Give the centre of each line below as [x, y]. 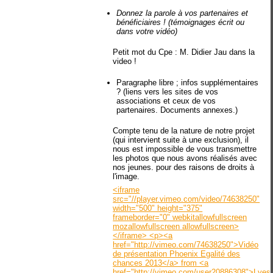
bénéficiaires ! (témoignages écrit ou [181, 22]
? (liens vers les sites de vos [168, 91]
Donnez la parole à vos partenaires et [183, 13]
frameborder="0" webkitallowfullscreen [180, 217]
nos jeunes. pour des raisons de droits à [184, 167]
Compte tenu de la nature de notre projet [184, 131]
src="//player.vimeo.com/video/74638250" [186, 199]
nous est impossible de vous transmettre [185, 149]
